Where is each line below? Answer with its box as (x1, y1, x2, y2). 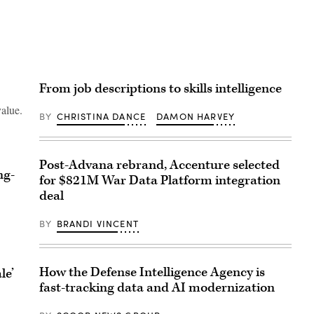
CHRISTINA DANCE (56, 110, 146, 123)
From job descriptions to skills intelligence (39, 80, 282, 98)
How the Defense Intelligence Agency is (39, 264, 265, 282)
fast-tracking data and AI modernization (39, 279, 275, 297)
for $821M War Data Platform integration (39, 172, 280, 190)
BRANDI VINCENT (56, 217, 139, 231)
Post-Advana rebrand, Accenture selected (39, 156, 280, 175)
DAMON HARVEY (156, 110, 235, 123)
